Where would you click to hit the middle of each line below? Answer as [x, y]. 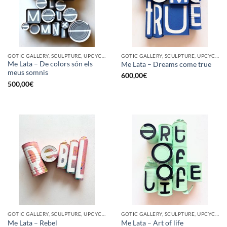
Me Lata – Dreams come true [166, 64]
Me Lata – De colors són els [50, 64]
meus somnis [28, 73]
